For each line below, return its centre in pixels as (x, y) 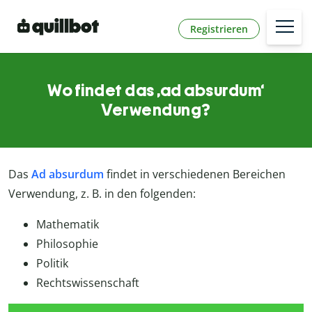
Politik (52, 264)
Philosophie (67, 244)
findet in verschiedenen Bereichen (195, 174)
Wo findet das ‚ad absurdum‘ (156, 91)
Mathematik (68, 225)
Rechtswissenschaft (88, 283)
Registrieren (219, 29)
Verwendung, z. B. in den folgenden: (102, 194)
